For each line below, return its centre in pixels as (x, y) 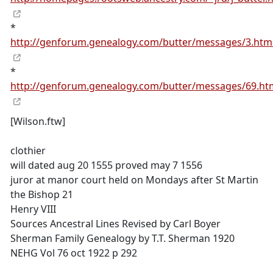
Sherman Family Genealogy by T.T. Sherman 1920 (122, 238)
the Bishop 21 (42, 194)
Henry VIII (33, 209)
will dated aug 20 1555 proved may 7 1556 (106, 165)
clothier (28, 151)
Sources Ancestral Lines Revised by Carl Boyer (115, 224)
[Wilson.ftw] (38, 121)
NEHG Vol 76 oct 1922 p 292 (74, 253)
